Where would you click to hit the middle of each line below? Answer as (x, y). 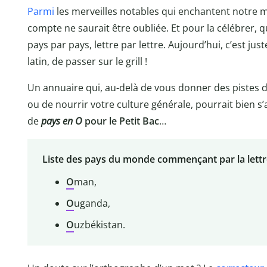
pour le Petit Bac (121, 121)
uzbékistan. (99, 225)
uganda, (92, 204)
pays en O (62, 121)
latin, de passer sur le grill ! (87, 61)
